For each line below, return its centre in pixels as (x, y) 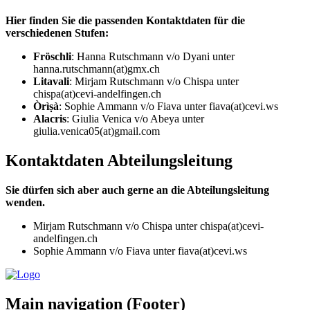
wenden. (25, 202)
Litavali (51, 82)
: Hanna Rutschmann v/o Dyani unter (153, 57)
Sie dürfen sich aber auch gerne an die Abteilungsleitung (137, 190)
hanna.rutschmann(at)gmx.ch (97, 69)
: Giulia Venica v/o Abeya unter (135, 119)
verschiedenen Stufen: (57, 33)
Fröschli (52, 57)
